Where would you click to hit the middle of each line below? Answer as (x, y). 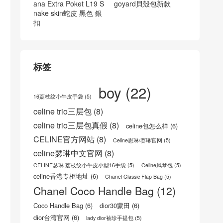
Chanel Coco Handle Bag (94, 191)
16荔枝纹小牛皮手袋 (58, 97)
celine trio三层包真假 (70, 125)
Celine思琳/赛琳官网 (138, 140)
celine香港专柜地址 (61, 176)
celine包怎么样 (147, 126)
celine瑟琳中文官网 (68, 153)
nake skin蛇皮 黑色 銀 (68, 13)
